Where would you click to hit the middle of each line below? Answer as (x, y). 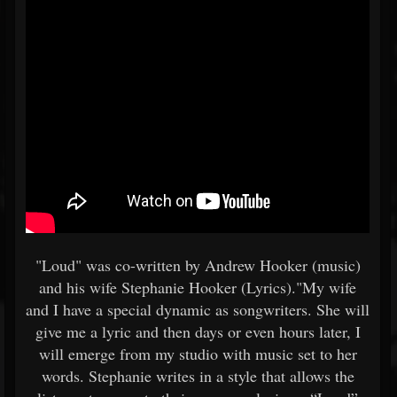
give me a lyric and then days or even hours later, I (198, 331)
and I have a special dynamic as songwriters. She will (198, 309)
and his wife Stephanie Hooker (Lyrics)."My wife (198, 287)
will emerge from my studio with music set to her (198, 354)
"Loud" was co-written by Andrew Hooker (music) (198, 265)
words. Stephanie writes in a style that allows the (198, 376)
